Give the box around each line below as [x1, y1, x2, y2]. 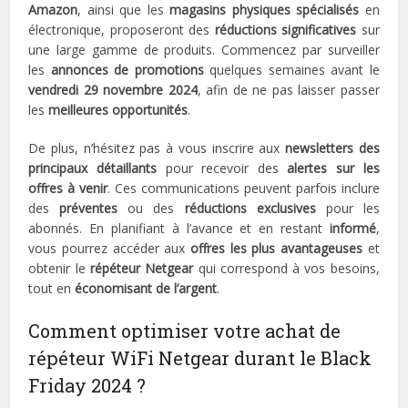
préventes [59, 199, 118, 218]
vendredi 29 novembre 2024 [28, 81, 198, 99]
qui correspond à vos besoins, [193, 260, 380, 278]
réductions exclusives [184, 199, 316, 218]
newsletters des [285, 139, 380, 158]
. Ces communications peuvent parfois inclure [107, 179, 380, 198]
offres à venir [28, 179, 108, 198]
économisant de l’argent [75, 280, 218, 298]
